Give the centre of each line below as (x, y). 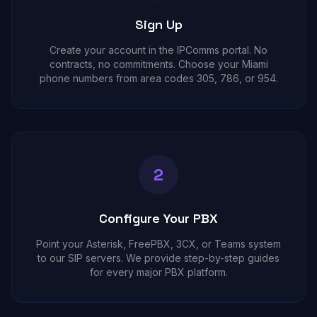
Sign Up (158, 24)
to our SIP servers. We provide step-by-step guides (158, 258)
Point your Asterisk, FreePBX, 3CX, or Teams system (158, 244)
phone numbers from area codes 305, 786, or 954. (158, 78)
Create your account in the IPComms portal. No (158, 50)
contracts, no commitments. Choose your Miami (158, 64)
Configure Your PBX (158, 218)
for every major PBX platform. (158, 272)
